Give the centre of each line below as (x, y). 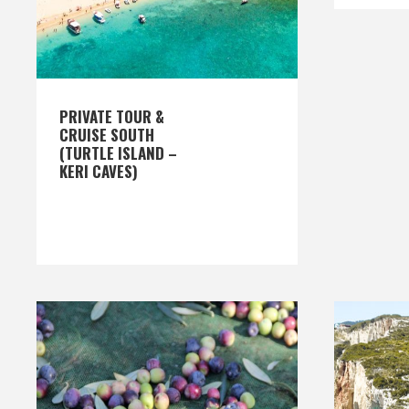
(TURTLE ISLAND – (118, 153)
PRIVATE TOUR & (112, 116)
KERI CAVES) (99, 171)
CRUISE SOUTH (107, 135)
